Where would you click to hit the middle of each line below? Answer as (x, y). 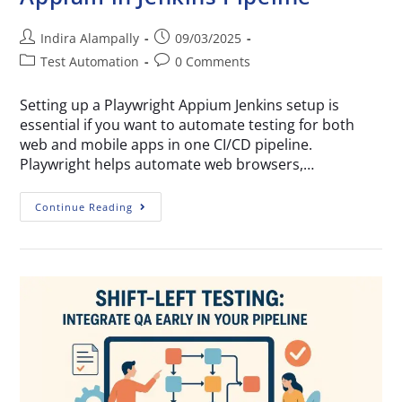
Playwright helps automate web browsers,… (167, 164)
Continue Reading (84, 206)
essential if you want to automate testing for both (188, 124)
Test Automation (90, 61)
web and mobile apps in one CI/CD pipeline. (166, 144)
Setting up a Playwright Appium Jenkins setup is (180, 105)
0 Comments (213, 61)
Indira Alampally (90, 38)
